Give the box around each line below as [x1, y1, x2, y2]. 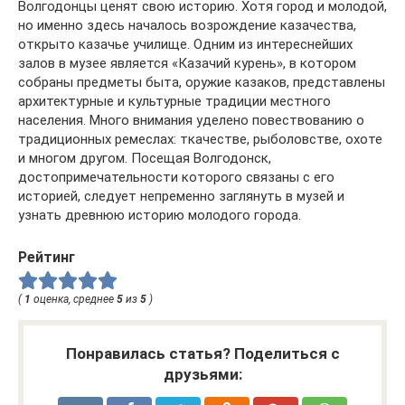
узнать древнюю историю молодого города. [18, 206, 301, 223]
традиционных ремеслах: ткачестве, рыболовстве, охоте [18, 130, 382, 147]
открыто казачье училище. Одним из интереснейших [18, 35, 353, 52]
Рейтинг [18, 248, 75, 266]
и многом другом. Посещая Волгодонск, [18, 149, 271, 166]
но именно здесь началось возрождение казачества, [18, 16, 356, 33]
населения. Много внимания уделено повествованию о [18, 111, 364, 128]
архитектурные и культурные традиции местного [18, 92, 331, 109]
